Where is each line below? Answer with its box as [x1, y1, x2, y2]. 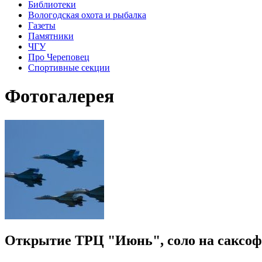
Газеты [28, 20, 56, 30]
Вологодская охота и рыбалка [28, 9, 146, 20]
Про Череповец [28, 51, 89, 62]
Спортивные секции [28, 62, 110, 73]
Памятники [28, 30, 74, 41]
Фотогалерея [5, 85, 114, 107]
